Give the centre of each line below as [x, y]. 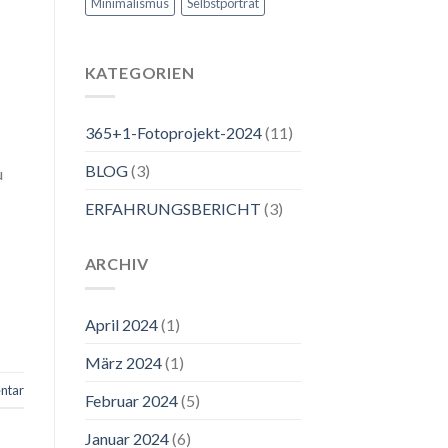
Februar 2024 [131, 400]
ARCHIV [116, 264]
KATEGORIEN [139, 72]
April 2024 [121, 324]
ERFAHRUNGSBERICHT [172, 209]
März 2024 [123, 362]
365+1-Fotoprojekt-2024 [173, 133]
